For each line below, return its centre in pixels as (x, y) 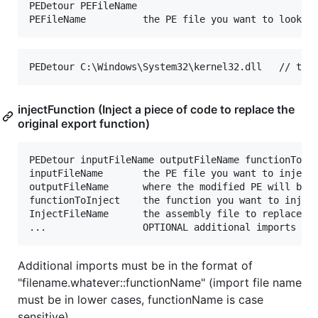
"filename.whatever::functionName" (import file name (160, 283)
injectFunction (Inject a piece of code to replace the (156, 110)
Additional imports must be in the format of (135, 266)
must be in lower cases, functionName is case (141, 300)
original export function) (84, 124)
